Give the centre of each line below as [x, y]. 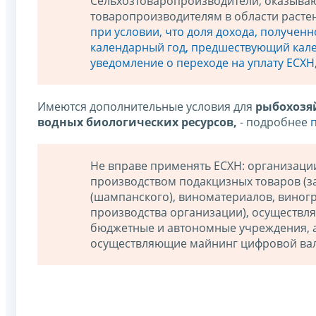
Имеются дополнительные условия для [146, 107]
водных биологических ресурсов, [137, 122]
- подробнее [274, 122]
